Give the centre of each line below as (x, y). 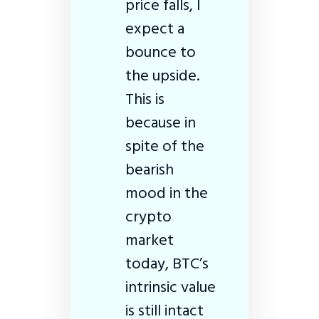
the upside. (162, 75)
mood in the (167, 193)
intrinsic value (171, 287)
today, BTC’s (167, 263)
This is (145, 99)
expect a (155, 28)
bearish (150, 169)
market (150, 240)
